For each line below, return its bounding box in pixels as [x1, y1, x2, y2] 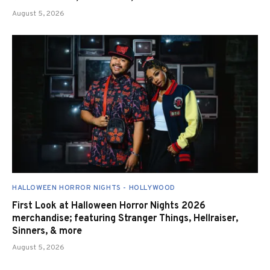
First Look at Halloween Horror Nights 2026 [12, 200, 206, 213]
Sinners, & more [12, 225, 82, 238]
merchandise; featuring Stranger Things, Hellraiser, [12, 213, 238, 225]
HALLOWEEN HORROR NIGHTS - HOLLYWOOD [12, 183, 175, 193]
